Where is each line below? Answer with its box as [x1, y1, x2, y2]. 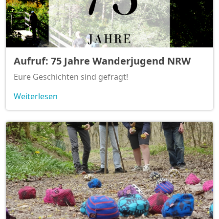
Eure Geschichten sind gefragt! [14, 71, 128, 83]
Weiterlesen [14, 91, 58, 102]
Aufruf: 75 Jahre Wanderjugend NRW [14, 54, 191, 68]
